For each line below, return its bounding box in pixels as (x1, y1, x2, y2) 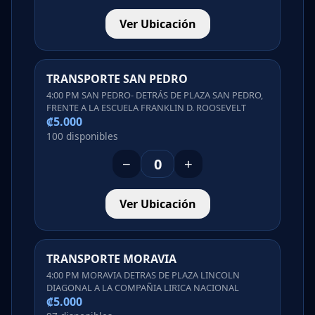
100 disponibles (46, 129, 118, 143)
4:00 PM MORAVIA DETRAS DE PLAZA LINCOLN (46, 268, 240, 281)
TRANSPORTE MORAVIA (46, 251, 176, 267)
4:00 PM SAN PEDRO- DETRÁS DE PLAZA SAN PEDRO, (46, 88, 263, 101)
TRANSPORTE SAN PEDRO (46, 71, 188, 87)
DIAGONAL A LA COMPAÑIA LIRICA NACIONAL (46, 281, 239, 294)
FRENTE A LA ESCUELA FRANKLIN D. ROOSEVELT (46, 101, 246, 114)
